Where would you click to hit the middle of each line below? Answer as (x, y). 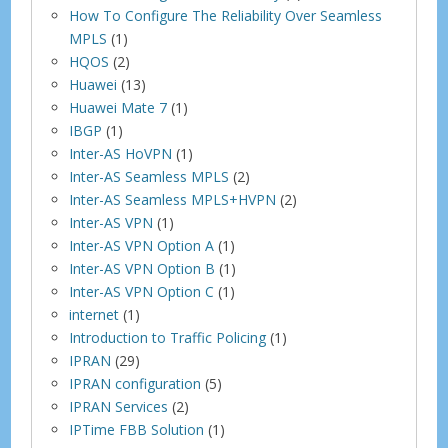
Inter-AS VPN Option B (142, 268)
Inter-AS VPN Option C (142, 291)
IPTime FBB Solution (137, 429)
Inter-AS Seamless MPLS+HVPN (173, 199)
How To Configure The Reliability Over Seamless (226, 15)
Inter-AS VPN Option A (142, 245)
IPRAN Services (119, 406)
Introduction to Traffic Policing (168, 337)
